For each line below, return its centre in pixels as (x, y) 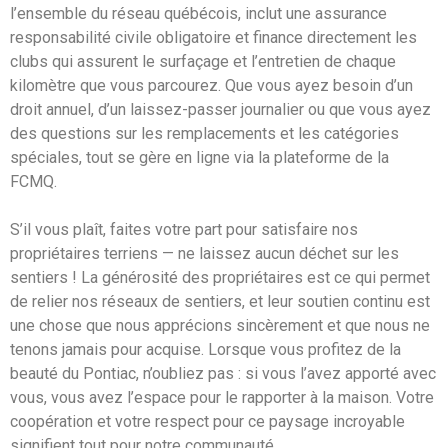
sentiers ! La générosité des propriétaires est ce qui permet (220, 277)
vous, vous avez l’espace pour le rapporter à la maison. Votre (222, 397)
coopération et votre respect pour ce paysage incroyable (207, 421)
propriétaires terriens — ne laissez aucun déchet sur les (204, 253)
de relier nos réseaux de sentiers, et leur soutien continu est (220, 301)
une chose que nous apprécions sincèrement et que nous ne (220, 325)
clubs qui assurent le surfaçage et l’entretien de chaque (203, 61)
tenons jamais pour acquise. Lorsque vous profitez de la (205, 349)
